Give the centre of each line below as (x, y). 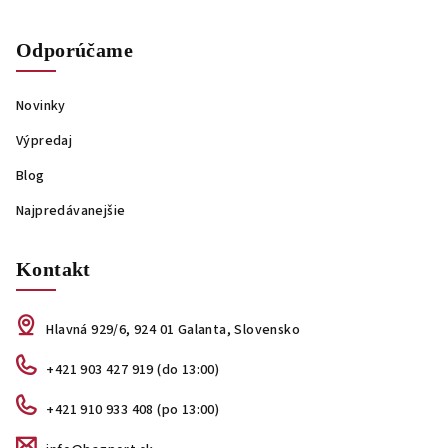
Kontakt (53, 269)
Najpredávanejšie (71, 211)
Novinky (41, 106)
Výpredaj (44, 141)
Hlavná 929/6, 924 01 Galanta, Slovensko (173, 330)
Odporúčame (74, 50)
